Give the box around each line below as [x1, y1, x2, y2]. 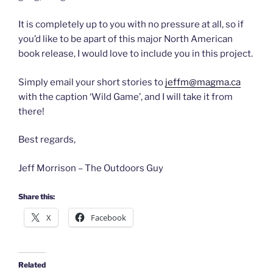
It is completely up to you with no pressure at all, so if [18, 19, 244, 30]
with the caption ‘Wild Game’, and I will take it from [18, 91, 233, 102]
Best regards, [18, 134, 76, 146]
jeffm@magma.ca [165, 76, 241, 88]
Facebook [91, 212, 126, 224]
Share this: [18, 192, 55, 202]
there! [18, 105, 44, 117]
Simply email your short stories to [18, 76, 165, 88]
